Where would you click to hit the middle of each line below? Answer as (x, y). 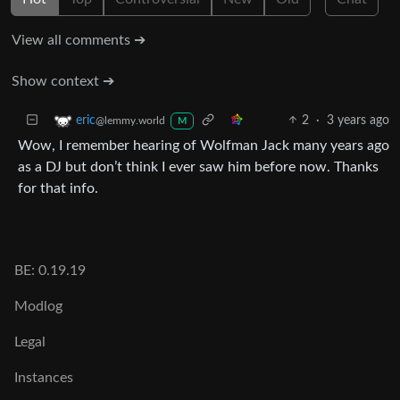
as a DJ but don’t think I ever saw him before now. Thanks (198, 167)
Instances (44, 378)
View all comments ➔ (79, 40)
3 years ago (358, 120)
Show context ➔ (63, 81)
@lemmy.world (130, 120)
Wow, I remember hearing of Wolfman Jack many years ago (204, 145)
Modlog (38, 306)
